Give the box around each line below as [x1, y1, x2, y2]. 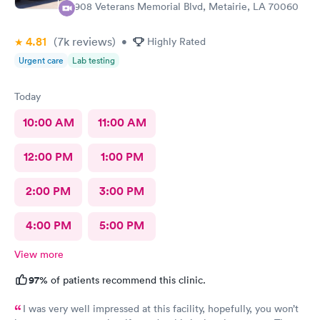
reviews [69, 34, 112, 49]
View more [14, 247, 64, 261]
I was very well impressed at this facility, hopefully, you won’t [23, 301, 299, 315]
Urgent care [19, 54, 64, 66]
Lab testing [72, 54, 115, 66]
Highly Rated [147, 34, 206, 48]
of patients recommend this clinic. [48, 273, 206, 286]
